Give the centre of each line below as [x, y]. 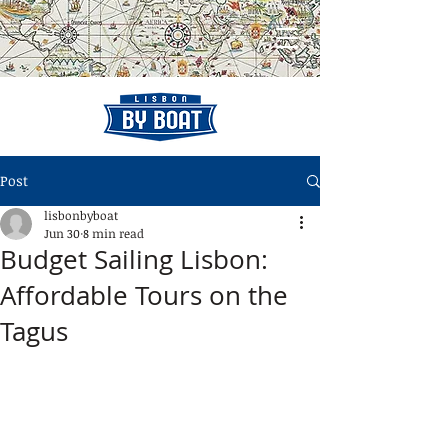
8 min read [113, 233]
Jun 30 [62, 233]
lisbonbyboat [81, 215]
